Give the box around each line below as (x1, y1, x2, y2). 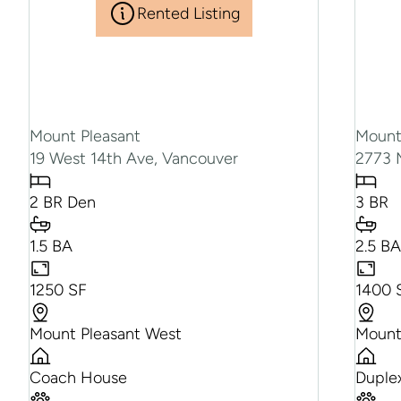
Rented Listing (136, 3, 240, 23)
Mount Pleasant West (30, 324, 182, 345)
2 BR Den (30, 192, 96, 213)
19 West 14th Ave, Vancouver (30, 149, 238, 169)
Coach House (30, 368, 127, 388)
